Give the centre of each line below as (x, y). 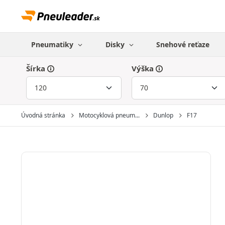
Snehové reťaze (183, 44)
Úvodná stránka (43, 115)
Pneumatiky (53, 44)
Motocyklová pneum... (109, 115)
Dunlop (163, 115)
